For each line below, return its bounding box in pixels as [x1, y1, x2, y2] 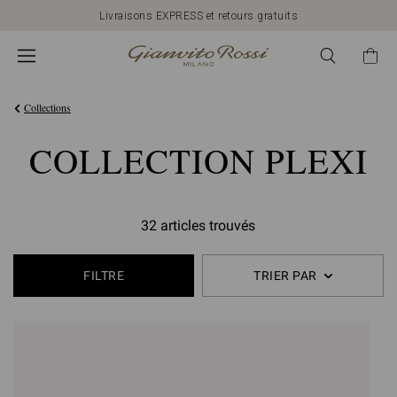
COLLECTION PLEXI [29, 137, 368, 183]
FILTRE [83, 268, 125, 283]
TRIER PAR [253, 268, 317, 283]
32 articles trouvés [141, 217, 256, 234]
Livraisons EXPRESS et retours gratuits [99, 9, 298, 22]
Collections [24, 100, 71, 114]
